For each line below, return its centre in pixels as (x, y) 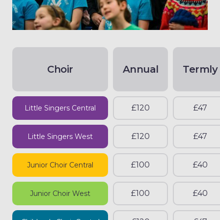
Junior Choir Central (60, 165)
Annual (140, 69)
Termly (200, 69)
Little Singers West (60, 137)
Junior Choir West (60, 194)
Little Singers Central (60, 108)
